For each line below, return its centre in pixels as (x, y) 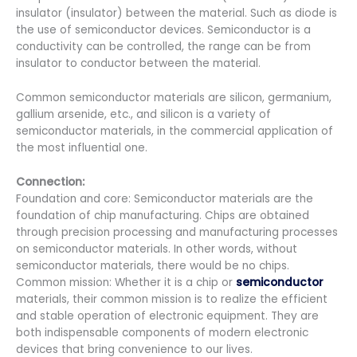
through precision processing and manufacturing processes (177, 232)
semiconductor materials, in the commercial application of (175, 131)
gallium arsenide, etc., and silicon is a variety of (143, 114)
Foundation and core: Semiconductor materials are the (165, 198)
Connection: (50, 182)
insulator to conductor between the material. (138, 63)
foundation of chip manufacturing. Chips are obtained (163, 215)
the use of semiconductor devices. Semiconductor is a (163, 29)
